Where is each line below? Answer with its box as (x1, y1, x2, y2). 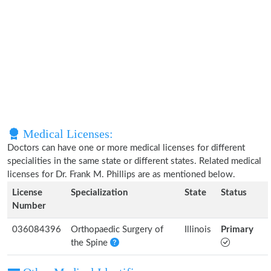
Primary (221, 225, 253, 234)
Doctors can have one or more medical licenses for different (7, 143, 245, 152)
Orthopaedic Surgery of (71, 225, 163, 234)
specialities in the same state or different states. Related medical (7, 157, 261, 166)
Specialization (71, 188, 128, 197)
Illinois (184, 225, 211, 234)
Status (221, 188, 247, 197)
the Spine (71, 238, 110, 247)
